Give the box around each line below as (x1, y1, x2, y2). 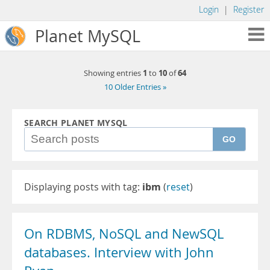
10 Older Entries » (104, 82, 166, 92)
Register (233, 4, 264, 15)
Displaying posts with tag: (24, 180, 142, 193)
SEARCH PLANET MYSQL (24, 117, 128, 129)
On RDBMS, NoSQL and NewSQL (24, 225, 224, 243)
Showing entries (84, 68, 143, 78)
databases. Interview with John (24, 243, 214, 262)
